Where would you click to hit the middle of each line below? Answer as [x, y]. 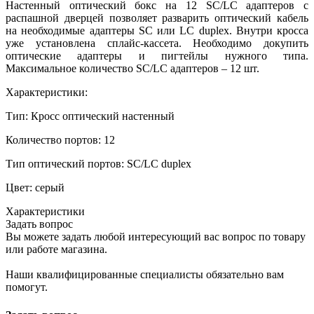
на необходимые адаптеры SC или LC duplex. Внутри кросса [157, 31]
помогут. [27, 287]
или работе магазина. [56, 250]
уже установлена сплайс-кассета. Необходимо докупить [157, 43]
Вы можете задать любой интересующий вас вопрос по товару [156, 237]
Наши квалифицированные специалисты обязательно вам [145, 275]
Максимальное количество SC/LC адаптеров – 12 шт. [132, 69]
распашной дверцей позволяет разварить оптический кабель [157, 18]
